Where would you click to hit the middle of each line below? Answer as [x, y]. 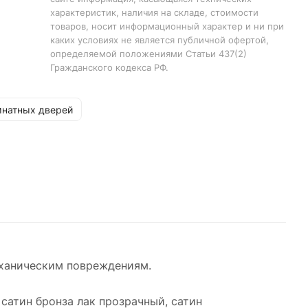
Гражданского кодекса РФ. [109, 67]
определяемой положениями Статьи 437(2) [148, 54]
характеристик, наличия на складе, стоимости [154, 12]
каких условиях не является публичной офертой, [159, 40]
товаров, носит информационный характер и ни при [167, 26]
